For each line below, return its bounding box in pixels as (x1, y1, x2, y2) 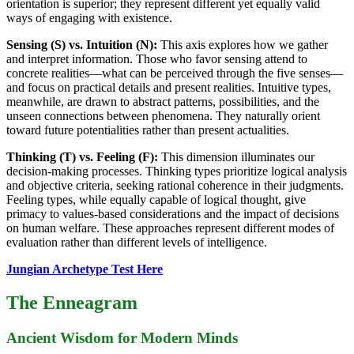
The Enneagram (6, 292, 137, 314)
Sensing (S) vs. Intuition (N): (6, 38, 157, 52)
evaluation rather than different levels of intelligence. (6, 235, 267, 250)
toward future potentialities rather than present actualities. (6, 123, 289, 137)
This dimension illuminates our (158, 150, 314, 164)
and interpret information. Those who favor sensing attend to (6, 52, 307, 66)
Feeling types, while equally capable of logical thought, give (6, 193, 306, 207)
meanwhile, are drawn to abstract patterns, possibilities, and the (6, 95, 319, 109)
